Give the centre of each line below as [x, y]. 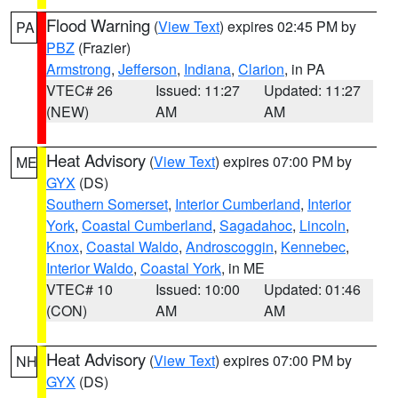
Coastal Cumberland [147, 225]
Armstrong [79, 69]
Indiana [207, 69]
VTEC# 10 [80, 289]
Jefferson [147, 69]
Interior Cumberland [238, 204]
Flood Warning [98, 25]
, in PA [305, 69]
